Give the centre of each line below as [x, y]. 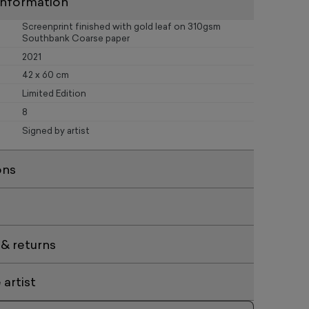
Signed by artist [56, 131]
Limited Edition [54, 94]
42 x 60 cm [46, 76]
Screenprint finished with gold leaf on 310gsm [121, 27]
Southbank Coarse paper [76, 39]
